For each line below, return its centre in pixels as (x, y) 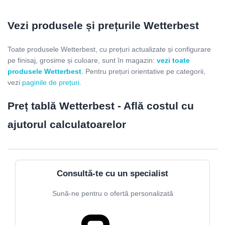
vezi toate (173, 60)
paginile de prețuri (51, 82)
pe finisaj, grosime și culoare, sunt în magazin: (82, 60)
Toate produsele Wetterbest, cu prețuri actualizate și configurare (109, 49)
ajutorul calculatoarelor (67, 124)
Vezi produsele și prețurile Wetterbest (103, 26)
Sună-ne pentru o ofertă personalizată (113, 193)
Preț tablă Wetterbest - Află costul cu (101, 105)
